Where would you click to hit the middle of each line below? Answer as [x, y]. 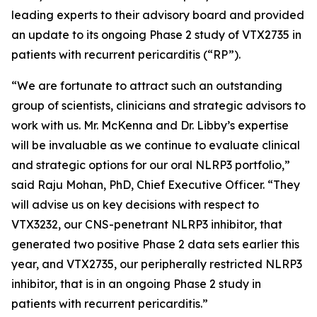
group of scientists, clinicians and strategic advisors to [158, 105]
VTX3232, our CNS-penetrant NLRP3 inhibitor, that [147, 224]
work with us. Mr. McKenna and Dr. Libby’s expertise [150, 125]
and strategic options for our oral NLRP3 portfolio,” [151, 165]
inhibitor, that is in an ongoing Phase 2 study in [136, 284]
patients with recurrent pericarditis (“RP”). [126, 54]
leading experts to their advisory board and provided [158, 15]
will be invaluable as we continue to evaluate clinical [156, 145]
